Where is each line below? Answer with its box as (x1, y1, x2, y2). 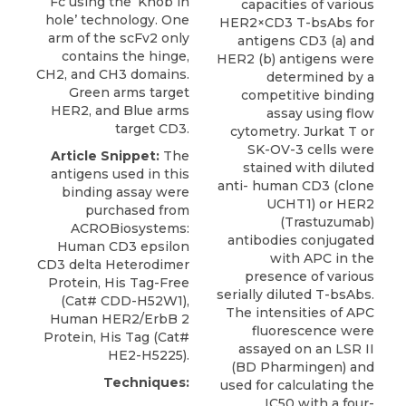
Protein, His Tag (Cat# (43, 329, 189, 346)
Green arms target (69, 84, 189, 101)
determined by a (266, 69, 374, 86)
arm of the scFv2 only (48, 30, 189, 47)
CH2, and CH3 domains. (36, 66, 189, 83)
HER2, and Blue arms (51, 102, 189, 120)
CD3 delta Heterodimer (37, 256, 189, 274)
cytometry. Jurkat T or (230, 123, 374, 140)
